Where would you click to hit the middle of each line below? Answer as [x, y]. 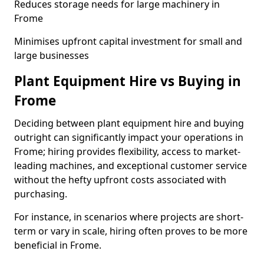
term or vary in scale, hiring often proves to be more [131, 231]
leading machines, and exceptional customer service [131, 166]
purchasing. [41, 194]
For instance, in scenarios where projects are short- [129, 217]
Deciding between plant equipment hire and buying [129, 123]
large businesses [52, 55]
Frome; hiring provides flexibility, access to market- [127, 151]
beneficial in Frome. [58, 245]
